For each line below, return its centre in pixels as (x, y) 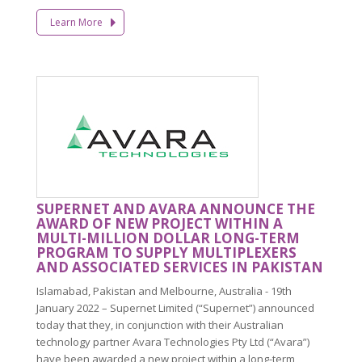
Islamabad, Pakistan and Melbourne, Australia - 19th (164, 290)
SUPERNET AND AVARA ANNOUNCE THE (176, 208)
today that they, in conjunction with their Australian (160, 324)
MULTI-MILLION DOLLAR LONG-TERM (168, 238)
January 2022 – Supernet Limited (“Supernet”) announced (175, 307)
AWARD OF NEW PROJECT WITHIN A (160, 223)
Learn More (76, 22)
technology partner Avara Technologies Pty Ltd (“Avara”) (173, 341)
